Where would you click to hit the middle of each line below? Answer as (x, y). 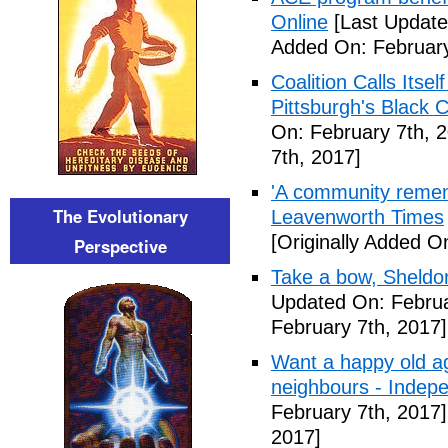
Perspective (120, 246)
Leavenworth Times (357, 217)
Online (299, 22)
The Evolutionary (120, 216)
